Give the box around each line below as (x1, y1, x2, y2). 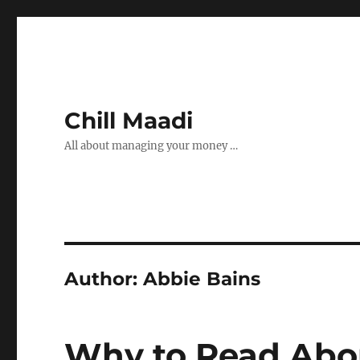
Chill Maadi (64, 107, 194, 134)
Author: (64, 268, 144, 290)
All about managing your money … (64, 139, 239, 153)
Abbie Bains (143, 268, 261, 290)
